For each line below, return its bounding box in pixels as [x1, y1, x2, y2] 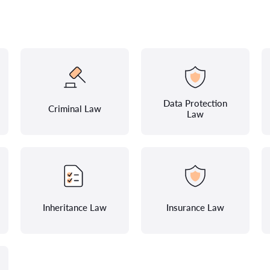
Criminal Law [48, 103, 101, 114]
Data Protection [163, 98, 227, 108]
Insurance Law [166, 202, 224, 213]
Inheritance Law [43, 202, 107, 213]
